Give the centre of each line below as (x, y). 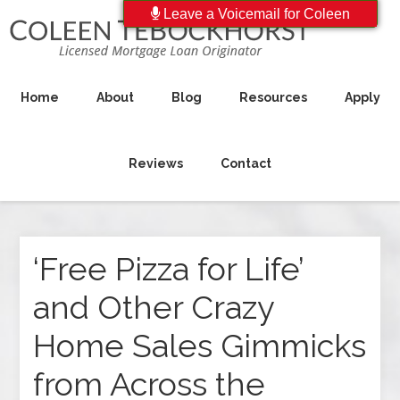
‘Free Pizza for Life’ (169, 269)
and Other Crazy (154, 307)
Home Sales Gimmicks (200, 346)
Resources (273, 97)
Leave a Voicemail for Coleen (255, 14)
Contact (246, 163)
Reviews (156, 163)
